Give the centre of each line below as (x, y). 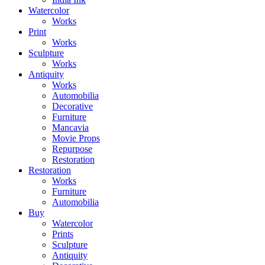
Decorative (72, 106)
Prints (63, 234)
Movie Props (76, 138)
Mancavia (70, 128)
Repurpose (72, 149)
